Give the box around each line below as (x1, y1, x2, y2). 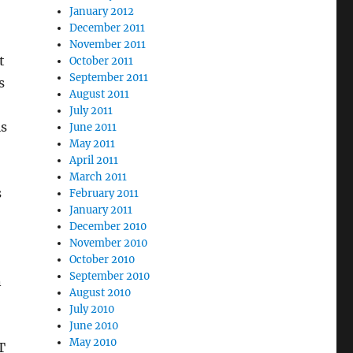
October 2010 (69, 252, 136, 266)
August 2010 (69, 285, 132, 299)
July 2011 (69, 103, 113, 117)
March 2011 (69, 169, 128, 184)
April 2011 (69, 153, 119, 167)
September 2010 (69, 269, 150, 283)
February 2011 (69, 186, 139, 200)
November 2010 (69, 236, 148, 250)
